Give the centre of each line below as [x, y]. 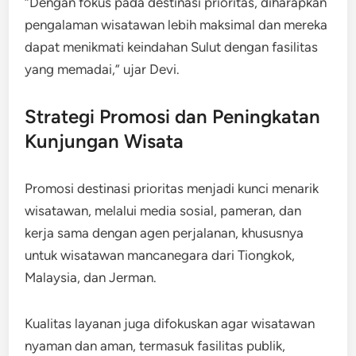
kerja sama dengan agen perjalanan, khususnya [164, 232]
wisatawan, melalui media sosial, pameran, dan [163, 210]
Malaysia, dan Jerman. [91, 277]
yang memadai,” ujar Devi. [103, 69]
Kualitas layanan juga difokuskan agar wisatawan [170, 323]
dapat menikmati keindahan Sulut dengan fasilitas [172, 46]
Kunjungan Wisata [104, 141]
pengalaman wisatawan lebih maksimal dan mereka [176, 24]
